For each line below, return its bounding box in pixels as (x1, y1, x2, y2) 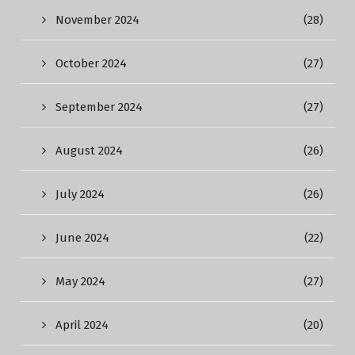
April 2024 (55, 318, 109, 332)
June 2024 (55, 231, 109, 245)
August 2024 (55, 143, 123, 158)
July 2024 (55, 187, 105, 201)
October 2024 (55, 56, 127, 71)
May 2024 (55, 274, 105, 288)
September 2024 (55, 100, 143, 114)
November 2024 (55, 13, 139, 27)
